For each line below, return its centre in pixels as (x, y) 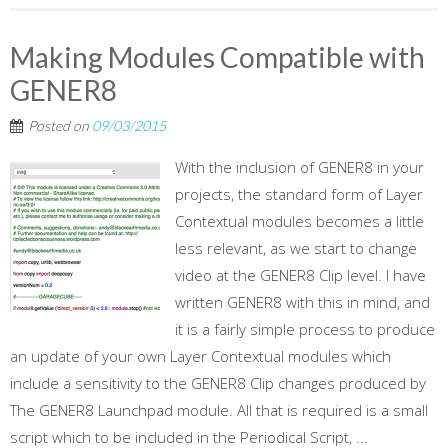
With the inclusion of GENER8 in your (299, 166)
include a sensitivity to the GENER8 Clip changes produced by (218, 382)
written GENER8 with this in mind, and (302, 301)
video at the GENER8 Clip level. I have (300, 274)
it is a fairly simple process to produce (305, 328)
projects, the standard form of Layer (299, 193)
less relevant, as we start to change (296, 247)
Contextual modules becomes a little (299, 220)
